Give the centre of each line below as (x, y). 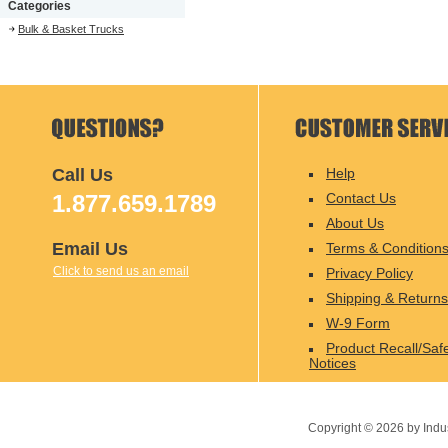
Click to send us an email (121, 271)
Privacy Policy (369, 273)
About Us (355, 223)
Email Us (90, 249)
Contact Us (361, 198)
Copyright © (342, 428)
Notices (332, 363)
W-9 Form (358, 323)
